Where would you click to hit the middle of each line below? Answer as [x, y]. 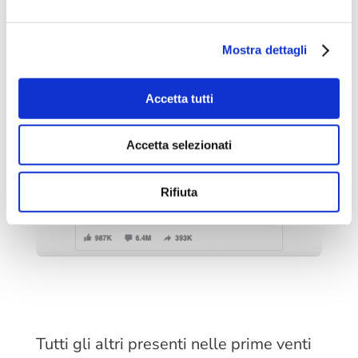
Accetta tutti [179, 98]
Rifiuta [179, 192]
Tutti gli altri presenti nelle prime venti [173, 344]
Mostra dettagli [265, 50]
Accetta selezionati [179, 145]
